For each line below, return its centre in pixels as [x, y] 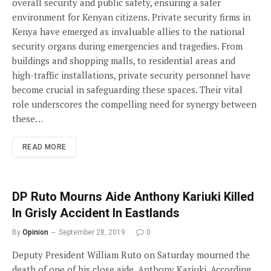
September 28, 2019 [92, 232]
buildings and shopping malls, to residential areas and [124, 60]
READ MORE [44, 147]
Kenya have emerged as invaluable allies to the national [129, 31]
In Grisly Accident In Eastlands [96, 213]
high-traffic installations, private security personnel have [131, 75]
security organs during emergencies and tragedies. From [127, 46]
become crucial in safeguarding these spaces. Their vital [127, 90]
